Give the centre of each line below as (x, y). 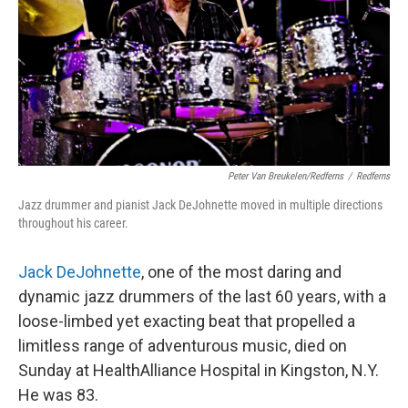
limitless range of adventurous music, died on (183, 346)
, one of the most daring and (241, 272)
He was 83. (58, 395)
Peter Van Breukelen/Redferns (286, 176)
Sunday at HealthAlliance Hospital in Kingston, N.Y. (199, 370)
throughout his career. (73, 223)
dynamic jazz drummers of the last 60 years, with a (202, 296)
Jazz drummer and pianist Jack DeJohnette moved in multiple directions (200, 205)
